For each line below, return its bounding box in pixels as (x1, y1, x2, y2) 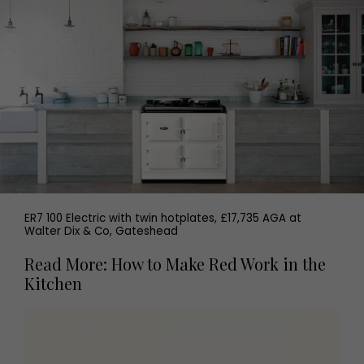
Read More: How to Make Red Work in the (24, 252, 326, 275)
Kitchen (24, 271, 82, 294)
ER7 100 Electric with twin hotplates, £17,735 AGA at (24, 210, 301, 226)
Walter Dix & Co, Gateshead (24, 223, 178, 239)
